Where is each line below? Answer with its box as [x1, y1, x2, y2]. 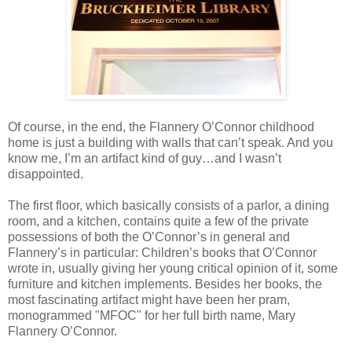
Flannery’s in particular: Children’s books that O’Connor [8, 245, 317, 259]
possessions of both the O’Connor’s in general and [8, 229, 290, 244]
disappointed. [8, 167, 83, 181]
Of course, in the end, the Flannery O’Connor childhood [8, 119, 314, 134]
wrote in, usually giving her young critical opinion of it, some [8, 261, 338, 275]
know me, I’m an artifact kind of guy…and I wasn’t [8, 151, 281, 165]
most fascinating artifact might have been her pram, [8, 292, 290, 306]
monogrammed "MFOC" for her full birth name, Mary [8, 308, 295, 322]
